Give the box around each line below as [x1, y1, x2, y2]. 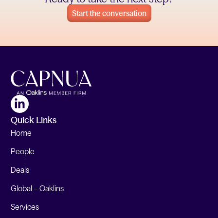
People [11, 146, 35, 156]
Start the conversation [72, 8, 146, 18]
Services [11, 201, 39, 212]
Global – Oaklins [11, 183, 64, 193]
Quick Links [11, 114, 57, 126]
